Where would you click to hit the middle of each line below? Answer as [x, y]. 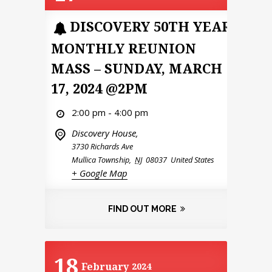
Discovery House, [105, 133]
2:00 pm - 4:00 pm [110, 112]
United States [192, 159]
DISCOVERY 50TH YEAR [150, 26]
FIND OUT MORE [142, 209]
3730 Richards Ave [102, 146]
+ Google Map [100, 173]
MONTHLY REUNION [124, 48]
